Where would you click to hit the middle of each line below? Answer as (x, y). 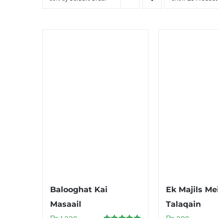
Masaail (66, 204)
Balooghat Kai (79, 189)
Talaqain (183, 204)
